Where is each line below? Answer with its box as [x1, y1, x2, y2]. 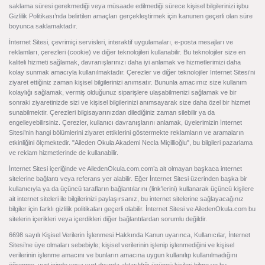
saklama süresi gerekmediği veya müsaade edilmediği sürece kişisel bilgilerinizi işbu [9, 2, 248, 9]
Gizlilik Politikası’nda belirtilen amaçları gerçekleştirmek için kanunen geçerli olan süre [9, 12, 253, 20]
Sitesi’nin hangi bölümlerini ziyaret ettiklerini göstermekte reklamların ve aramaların [9, 129, 244, 136]
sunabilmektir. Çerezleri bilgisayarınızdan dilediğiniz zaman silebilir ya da [9, 109, 215, 116]
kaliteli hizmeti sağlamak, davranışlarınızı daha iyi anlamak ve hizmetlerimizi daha [9, 59, 241, 66]
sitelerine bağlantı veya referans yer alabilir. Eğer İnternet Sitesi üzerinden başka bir [9, 175, 247, 182]
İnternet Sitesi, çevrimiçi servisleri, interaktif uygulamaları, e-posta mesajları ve [9, 38, 233, 46]
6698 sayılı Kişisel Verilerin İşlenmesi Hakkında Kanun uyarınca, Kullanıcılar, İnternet [9, 231, 250, 238]
